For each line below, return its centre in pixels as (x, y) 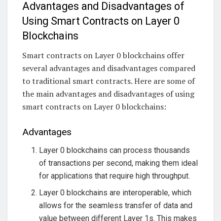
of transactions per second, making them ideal (119, 163)
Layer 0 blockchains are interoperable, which (115, 192)
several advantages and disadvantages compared (109, 68)
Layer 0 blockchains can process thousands (115, 150)
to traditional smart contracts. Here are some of (109, 81)
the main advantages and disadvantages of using (108, 93)
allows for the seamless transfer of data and (116, 205)
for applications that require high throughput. (115, 176)
